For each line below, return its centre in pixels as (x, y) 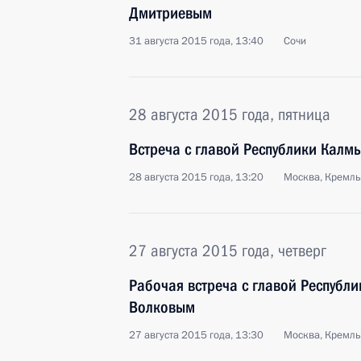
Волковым (162, 307)
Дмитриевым (170, 13)
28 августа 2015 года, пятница (230, 114)
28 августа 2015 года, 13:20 (196, 177)
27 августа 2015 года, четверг (228, 251)
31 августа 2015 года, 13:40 (196, 41)
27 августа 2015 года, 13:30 (196, 335)
